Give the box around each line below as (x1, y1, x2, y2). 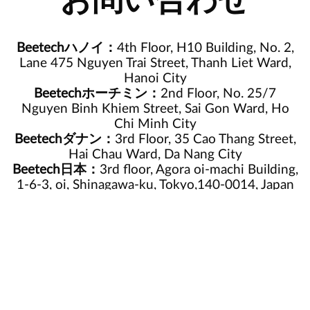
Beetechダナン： (14, 133, 115, 147)
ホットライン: (11, 208, 98, 221)
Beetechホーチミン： (34, 87, 161, 101)
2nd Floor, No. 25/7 (161, 87, 276, 101)
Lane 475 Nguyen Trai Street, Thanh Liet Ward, (19, 57, 291, 71)
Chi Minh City (113, 118, 197, 131)
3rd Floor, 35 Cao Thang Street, (114, 133, 296, 147)
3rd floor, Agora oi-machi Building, (99, 163, 298, 177)
